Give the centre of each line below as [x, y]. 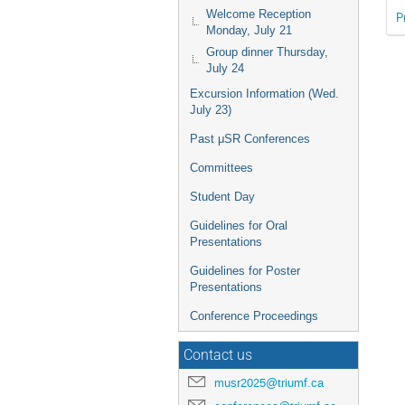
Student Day [222, 197]
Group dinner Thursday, [267, 52]
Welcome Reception [259, 14]
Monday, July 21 [249, 30]
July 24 [225, 68]
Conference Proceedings [254, 316]
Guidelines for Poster [245, 271]
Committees [221, 168]
